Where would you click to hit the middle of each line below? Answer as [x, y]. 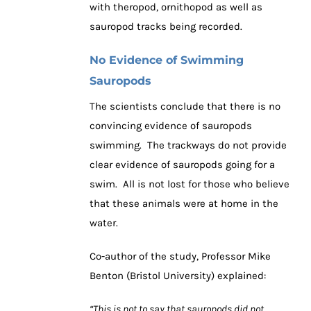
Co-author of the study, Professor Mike [180, 257]
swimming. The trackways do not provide [188, 145]
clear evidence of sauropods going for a [182, 165]
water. [104, 223]
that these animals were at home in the [184, 204]
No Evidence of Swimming [167, 60]
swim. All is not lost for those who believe [190, 184]
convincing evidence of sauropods [171, 126]
